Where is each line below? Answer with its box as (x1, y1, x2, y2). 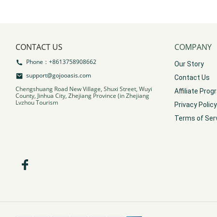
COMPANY (174, 42, 212, 53)
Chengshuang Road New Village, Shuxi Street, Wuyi (15, 85, 152, 93)
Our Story (174, 60, 204, 68)
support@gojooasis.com (26, 71, 91, 80)
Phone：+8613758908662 (26, 58, 96, 66)
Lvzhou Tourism (15, 98, 60, 107)
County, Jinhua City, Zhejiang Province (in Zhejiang (15, 92, 149, 100)
